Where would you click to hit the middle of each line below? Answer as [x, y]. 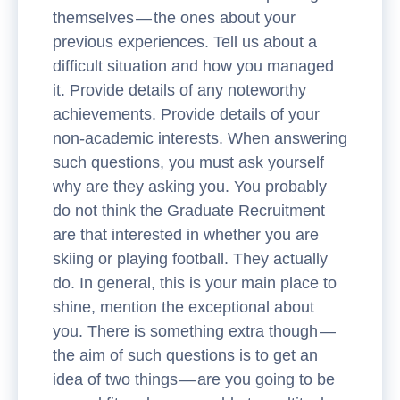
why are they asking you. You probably [190, 187]
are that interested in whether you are [186, 235]
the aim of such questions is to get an [185, 355]
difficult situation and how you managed [193, 66]
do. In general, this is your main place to [195, 283]
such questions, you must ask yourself [188, 162]
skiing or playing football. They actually [190, 259]
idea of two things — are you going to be [194, 379]
